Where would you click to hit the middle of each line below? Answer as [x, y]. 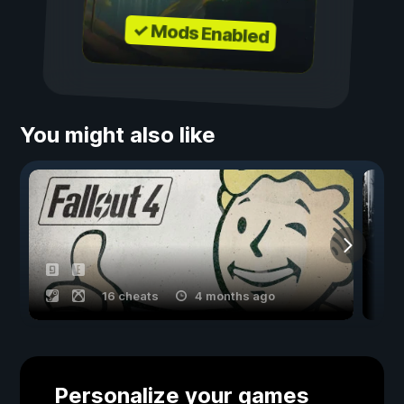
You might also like [118, 135]
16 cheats [130, 296]
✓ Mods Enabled [201, 34]
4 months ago [235, 296]
